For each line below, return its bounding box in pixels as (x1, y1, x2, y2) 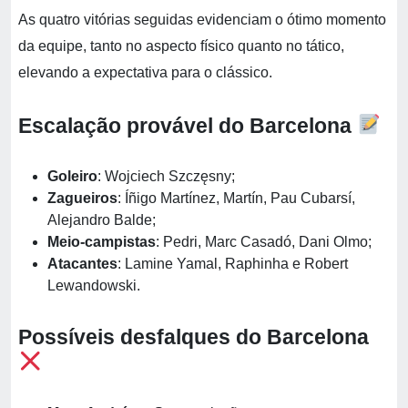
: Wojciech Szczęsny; (97, 168, 235, 184)
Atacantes (47, 256, 117, 271)
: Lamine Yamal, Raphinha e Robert (117, 256, 348, 271)
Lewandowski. (47, 278, 140, 293)
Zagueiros (47, 190, 117, 206)
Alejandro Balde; (47, 212, 156, 228)
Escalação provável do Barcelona (18, 114, 357, 138)
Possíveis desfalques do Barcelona (18, 325, 369, 349)
